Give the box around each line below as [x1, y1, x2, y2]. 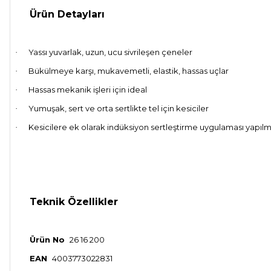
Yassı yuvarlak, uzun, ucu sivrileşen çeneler [28, 47, 192, 57]
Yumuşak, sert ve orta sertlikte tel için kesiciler [28, 103, 209, 113]
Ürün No [30, 234, 65, 244]
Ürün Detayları [30, 8, 105, 20]
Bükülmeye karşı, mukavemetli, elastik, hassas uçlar [28, 65, 229, 76]
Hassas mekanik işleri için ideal [28, 84, 147, 94]
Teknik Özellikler [30, 195, 118, 207]
